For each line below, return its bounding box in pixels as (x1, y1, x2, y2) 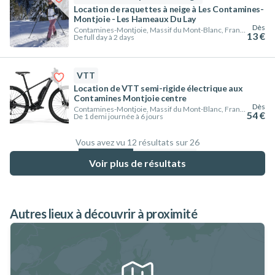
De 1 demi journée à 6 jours (74, 112, 163, 121)
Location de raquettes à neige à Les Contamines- (74, 4, 264, 14)
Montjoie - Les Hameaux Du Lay (74, 14, 196, 24)
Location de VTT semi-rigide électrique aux (74, 83, 243, 93)
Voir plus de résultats (89, 157, 186, 169)
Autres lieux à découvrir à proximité (10, 206, 197, 221)
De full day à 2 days (74, 33, 134, 42)
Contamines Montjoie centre (74, 93, 187, 103)
